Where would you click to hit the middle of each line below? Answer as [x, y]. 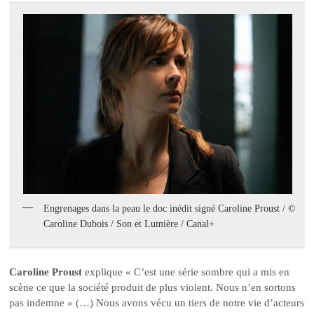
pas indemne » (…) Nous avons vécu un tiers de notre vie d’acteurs [157, 303]
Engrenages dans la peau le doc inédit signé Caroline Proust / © [170, 208]
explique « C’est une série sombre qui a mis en [186, 272]
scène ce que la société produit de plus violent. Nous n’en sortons [153, 288]
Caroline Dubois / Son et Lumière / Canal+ [129, 224]
